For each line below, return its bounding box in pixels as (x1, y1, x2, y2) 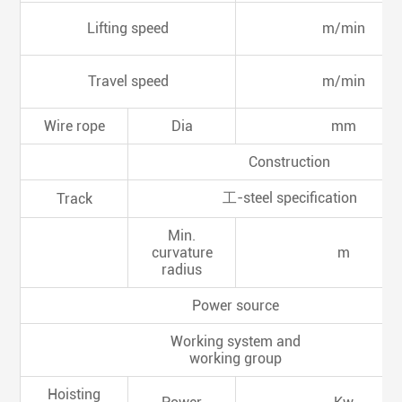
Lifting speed (87, 19, 170, 37)
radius (162, 260, 203, 278)
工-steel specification (222, 188, 357, 206)
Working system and (170, 332, 301, 350)
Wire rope (43, 117, 105, 135)
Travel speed (87, 72, 169, 90)
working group (189, 349, 283, 367)
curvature (151, 243, 213, 261)
